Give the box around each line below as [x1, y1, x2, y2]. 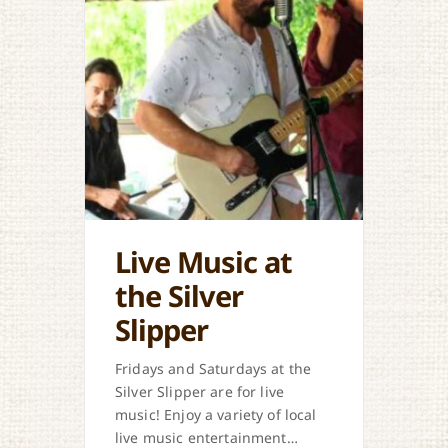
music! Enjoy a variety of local [115, 404, 317, 424]
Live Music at [115, 241, 292, 281]
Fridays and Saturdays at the [115, 358, 312, 378]
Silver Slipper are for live [115, 381, 285, 401]
